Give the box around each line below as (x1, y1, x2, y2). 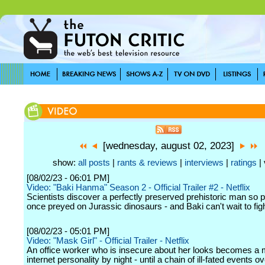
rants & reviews (117, 158, 177, 167)
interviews (185, 158, 224, 167)
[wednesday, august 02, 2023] (97, 140, 240, 151)
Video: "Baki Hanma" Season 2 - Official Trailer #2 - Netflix (27, 183, 250, 192)
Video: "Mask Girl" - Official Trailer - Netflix (27, 236, 189, 245)
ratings (231, 158, 257, 167)
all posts (78, 158, 110, 167)
